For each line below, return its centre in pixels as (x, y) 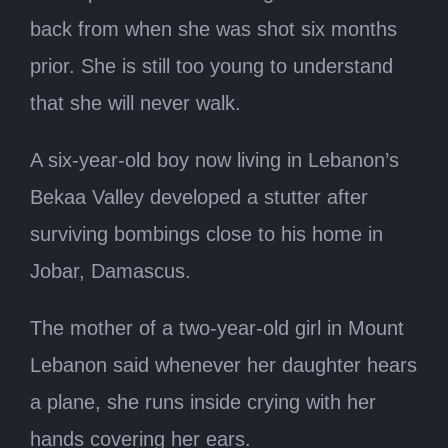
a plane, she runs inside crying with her (203, 402)
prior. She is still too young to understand (211, 66)
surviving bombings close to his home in (206, 234)
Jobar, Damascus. (110, 271)
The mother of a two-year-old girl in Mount (217, 328)
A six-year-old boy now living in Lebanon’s (214, 160)
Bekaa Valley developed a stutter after (199, 197)
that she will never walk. (135, 103)
